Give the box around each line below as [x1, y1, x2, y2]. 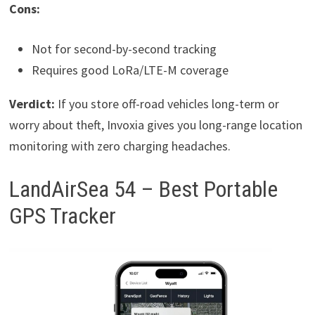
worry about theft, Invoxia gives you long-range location [8, 116, 302, 133]
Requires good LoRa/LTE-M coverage [31, 61, 229, 78]
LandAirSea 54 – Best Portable [8, 175, 278, 202]
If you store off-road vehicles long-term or [57, 95, 279, 112]
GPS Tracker [8, 202, 116, 229]
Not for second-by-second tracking [31, 40, 217, 57]
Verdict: [8, 95, 58, 112]
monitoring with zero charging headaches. [8, 137, 231, 154]
